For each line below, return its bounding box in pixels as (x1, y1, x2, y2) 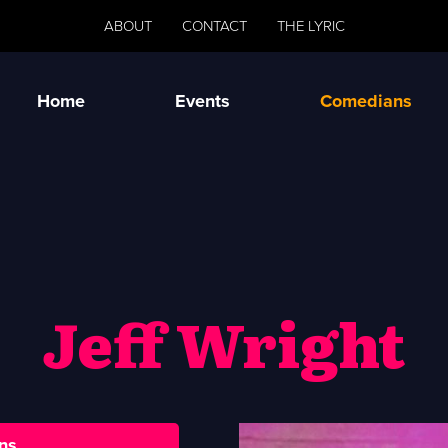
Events (174, 90, 230, 112)
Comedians (319, 90, 412, 112)
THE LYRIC (276, 17, 345, 35)
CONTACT (181, 17, 247, 35)
